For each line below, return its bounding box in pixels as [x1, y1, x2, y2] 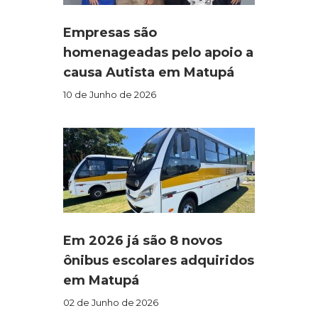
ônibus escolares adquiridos [63, 253, 254, 269]
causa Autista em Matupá [63, 65, 234, 81]
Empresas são [63, 25, 157, 41]
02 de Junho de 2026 [63, 297, 158, 309]
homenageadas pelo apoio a [63, 45, 253, 61]
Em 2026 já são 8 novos [63, 233, 222, 249]
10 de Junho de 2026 [63, 89, 156, 101]
